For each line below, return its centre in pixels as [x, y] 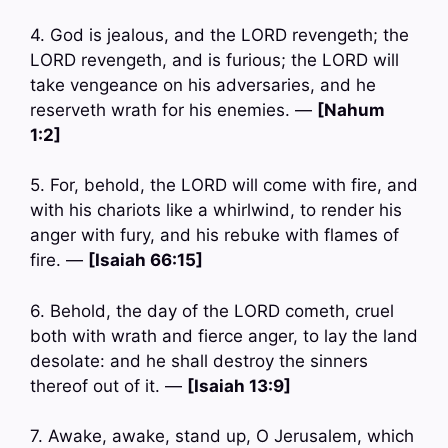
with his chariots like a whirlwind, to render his [216, 210]
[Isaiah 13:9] [239, 385]
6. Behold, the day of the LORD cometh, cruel [212, 310]
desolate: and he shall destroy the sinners [199, 360]
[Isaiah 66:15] [145, 260]
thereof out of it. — [108, 385]
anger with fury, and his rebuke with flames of [214, 235]
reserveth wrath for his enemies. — [173, 109]
